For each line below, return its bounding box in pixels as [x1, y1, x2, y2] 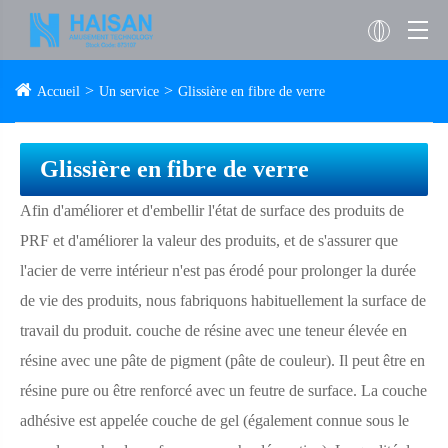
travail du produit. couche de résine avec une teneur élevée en [20, 322, 407, 339]
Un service [99, 84, 159, 99]
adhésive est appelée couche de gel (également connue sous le [20, 412, 409, 429]
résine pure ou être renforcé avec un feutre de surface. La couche [20, 382, 427, 399]
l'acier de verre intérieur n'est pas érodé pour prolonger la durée [20, 262, 416, 279]
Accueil [37, 84, 80, 99]
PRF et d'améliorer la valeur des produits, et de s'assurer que [20, 232, 398, 249]
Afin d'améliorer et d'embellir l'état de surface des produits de [20, 202, 404, 219]
